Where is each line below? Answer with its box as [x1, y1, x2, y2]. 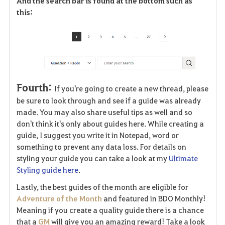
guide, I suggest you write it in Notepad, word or [16, 130, 179, 140]
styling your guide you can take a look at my [16, 153, 169, 163]
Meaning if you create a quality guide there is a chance [16, 204, 204, 215]
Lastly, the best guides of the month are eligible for [16, 181, 188, 192]
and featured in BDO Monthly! [101, 193, 206, 203]
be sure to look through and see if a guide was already [16, 95, 201, 105]
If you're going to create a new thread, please [54, 83, 208, 93]
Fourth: [16, 80, 52, 94]
